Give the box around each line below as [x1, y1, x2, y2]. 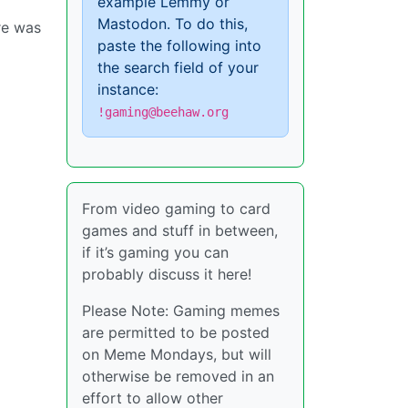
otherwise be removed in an [82, 367, 274, 385]
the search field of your [97, 58, 259, 76]
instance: [97, 80, 158, 98]
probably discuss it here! [82, 265, 251, 283]
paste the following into [97, 36, 261, 55]
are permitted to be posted [82, 323, 270, 342]
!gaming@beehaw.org [97, 105, 229, 119]
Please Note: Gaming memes [82, 301, 280, 320]
